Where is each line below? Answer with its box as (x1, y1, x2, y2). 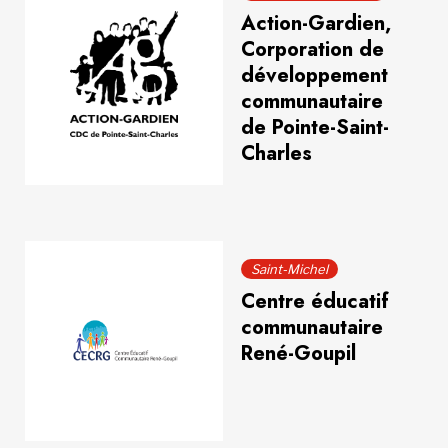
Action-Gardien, (240, 9, 391, 38)
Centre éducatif (240, 287, 389, 316)
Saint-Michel (250, 261, 328, 277)
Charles (240, 139, 312, 168)
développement (240, 61, 388, 90)
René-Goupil (240, 339, 356, 368)
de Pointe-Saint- (240, 113, 389, 142)
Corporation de (240, 35, 384, 64)
